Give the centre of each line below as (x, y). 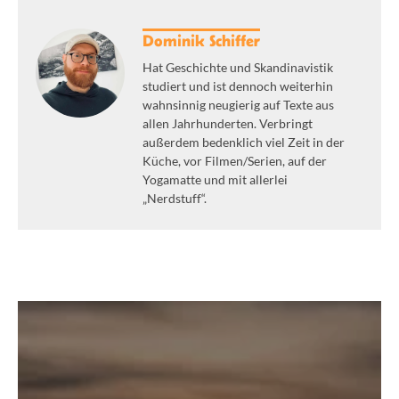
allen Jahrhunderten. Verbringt (228, 124)
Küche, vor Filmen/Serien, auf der (235, 161)
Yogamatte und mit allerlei (215, 180)
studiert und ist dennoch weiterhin (238, 86)
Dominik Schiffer (201, 41)
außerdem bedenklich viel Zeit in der (244, 142)
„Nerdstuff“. (175, 199)
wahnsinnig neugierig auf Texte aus (238, 105)
